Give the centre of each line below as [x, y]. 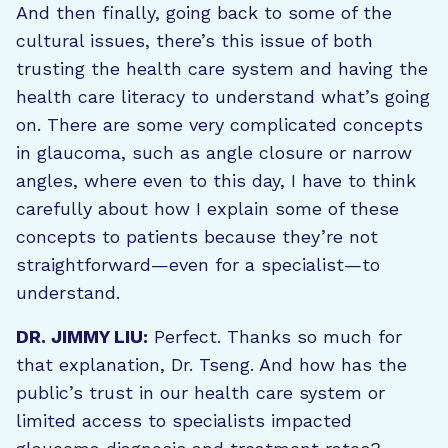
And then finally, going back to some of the [204, 12]
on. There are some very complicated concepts [219, 124]
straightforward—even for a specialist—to [198, 264]
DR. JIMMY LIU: [82, 336]
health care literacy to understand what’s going [223, 96]
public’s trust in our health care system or [200, 392]
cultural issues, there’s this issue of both [194, 40]
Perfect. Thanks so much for [275, 336]
